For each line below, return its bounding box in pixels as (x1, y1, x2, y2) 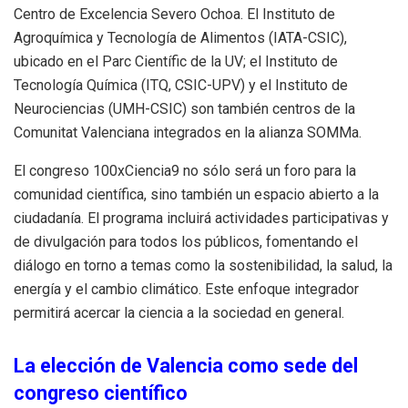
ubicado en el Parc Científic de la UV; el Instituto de (14, 52, 338, 70)
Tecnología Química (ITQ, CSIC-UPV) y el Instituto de (14, 76, 348, 94)
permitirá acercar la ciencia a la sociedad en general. (14, 303, 344, 321)
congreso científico (14, 382, 188, 405)
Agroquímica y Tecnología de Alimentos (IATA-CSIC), (14, 28, 347, 46)
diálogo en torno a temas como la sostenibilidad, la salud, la (14, 256, 393, 274)
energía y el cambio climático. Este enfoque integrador (14, 280, 359, 298)
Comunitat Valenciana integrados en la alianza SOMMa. (14, 123, 362, 141)
